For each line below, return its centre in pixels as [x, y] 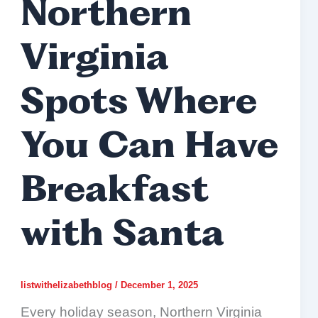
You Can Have [149, 148]
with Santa [122, 236]
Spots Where [138, 104]
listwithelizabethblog [67, 285]
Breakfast [114, 192]
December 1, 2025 [159, 285]
